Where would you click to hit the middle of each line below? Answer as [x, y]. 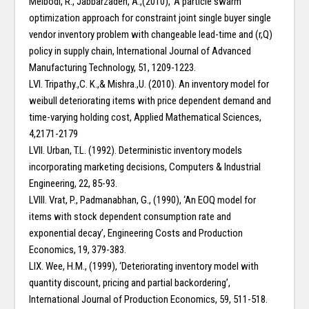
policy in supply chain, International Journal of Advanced [140, 51]
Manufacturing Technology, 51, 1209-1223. [113, 68]
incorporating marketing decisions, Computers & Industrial [145, 167]
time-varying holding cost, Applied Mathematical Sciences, [146, 118]
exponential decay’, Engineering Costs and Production [136, 233]
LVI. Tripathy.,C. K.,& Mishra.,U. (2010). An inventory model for [149, 84]
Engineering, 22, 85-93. [73, 184]
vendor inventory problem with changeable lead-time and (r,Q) [151, 35]
